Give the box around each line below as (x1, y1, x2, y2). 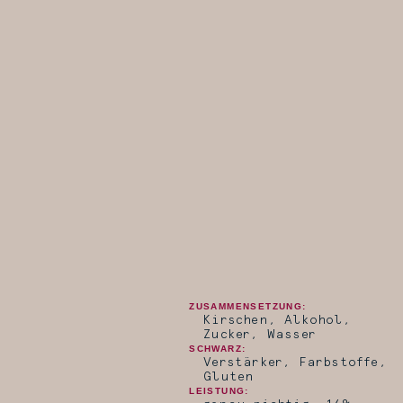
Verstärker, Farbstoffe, (203, 356, 387, 370)
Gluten (203, 371, 255, 384)
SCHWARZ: (189, 344, 246, 354)
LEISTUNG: (189, 386, 249, 397)
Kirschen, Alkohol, (203, 314, 351, 327)
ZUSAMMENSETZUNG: (189, 301, 307, 312)
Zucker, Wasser (203, 328, 317, 342)
